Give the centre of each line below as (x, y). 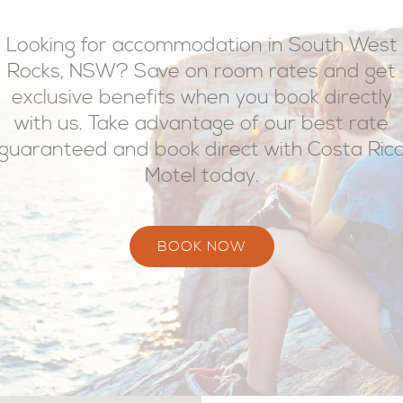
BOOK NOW (201, 246)
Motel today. (201, 176)
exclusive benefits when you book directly (201, 98)
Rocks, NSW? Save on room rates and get (201, 72)
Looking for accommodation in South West (201, 45)
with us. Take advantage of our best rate (201, 124)
